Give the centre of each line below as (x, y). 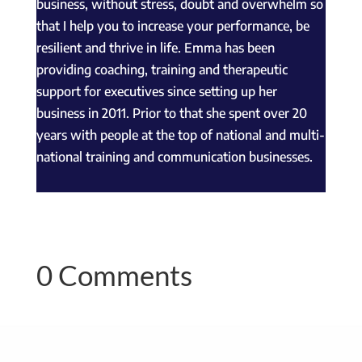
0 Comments (114, 274)
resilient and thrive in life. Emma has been (155, 47)
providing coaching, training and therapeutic (162, 69)
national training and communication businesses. (174, 156)
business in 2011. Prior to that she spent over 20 (171, 113)
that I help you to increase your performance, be (173, 25)
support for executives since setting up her (156, 91)
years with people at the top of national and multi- (180, 135)
